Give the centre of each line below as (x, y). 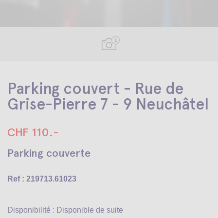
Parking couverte (49, 153)
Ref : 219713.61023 (42, 179)
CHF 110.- (33, 132)
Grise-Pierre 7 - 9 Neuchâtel (108, 104)
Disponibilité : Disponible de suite (65, 210)
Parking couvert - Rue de (95, 89)
